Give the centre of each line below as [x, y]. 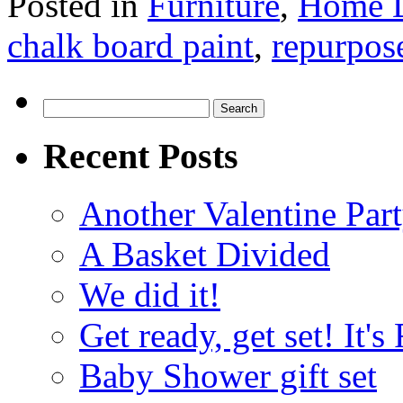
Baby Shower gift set [228, 376]
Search [62, 105]
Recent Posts [141, 156]
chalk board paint [130, 45]
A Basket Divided [205, 255]
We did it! [150, 295]
